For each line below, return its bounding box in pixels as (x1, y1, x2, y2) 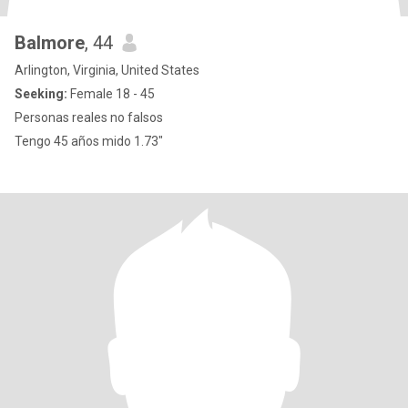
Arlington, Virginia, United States (15, 63, 199, 77)
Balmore (15, 32, 85, 54)
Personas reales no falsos (15, 110, 163, 125)
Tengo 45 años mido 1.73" (15, 134, 163, 148)
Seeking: (15, 87, 67, 101)
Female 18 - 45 (67, 87, 155, 101)
